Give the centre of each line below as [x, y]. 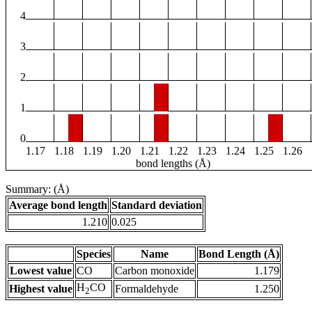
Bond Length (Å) [239, 254]
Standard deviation [157, 205]
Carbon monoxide [155, 271]
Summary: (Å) [37, 189]
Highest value [41, 289]
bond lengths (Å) [173, 164]
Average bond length [58, 205]
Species [94, 254]
